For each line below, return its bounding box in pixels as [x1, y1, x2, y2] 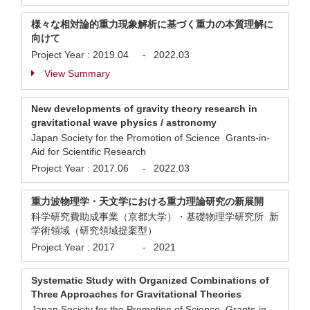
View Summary [44, 68, 110, 79]
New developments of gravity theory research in [31, 103, 257, 114]
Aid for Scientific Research [31, 146, 146, 157]
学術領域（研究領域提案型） [31, 225, 157, 236]
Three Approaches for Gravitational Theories [31, 289, 241, 300]
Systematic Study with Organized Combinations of [31, 275, 269, 286]
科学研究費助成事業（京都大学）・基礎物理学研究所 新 [31, 211, 279, 222]
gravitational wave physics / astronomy [31, 117, 217, 128]
